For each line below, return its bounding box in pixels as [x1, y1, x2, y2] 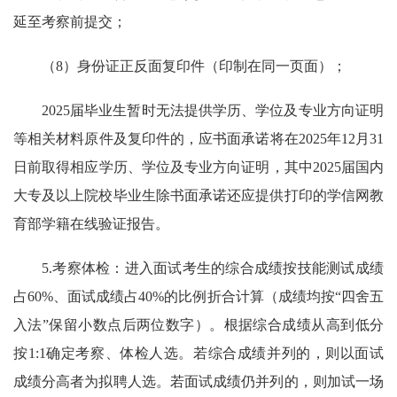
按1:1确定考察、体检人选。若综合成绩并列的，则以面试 [13, 346, 384, 361]
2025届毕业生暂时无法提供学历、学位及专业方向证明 [42, 103, 384, 118]
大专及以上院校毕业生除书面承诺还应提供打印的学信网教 [13, 188, 384, 203]
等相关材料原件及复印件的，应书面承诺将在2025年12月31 [13, 131, 384, 146]
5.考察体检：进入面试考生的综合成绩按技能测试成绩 [42, 261, 384, 276]
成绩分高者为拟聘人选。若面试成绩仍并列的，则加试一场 [13, 374, 384, 389]
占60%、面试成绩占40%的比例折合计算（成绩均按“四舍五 [13, 289, 384, 304]
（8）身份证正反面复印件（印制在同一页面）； [42, 58, 346, 74]
